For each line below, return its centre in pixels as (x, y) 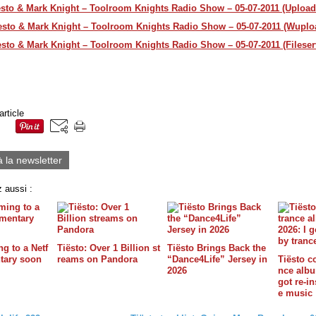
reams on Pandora (97, 259)
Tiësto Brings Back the (217, 248)
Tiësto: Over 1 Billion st (108, 248)
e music (295, 293)
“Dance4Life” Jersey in (217, 259)
